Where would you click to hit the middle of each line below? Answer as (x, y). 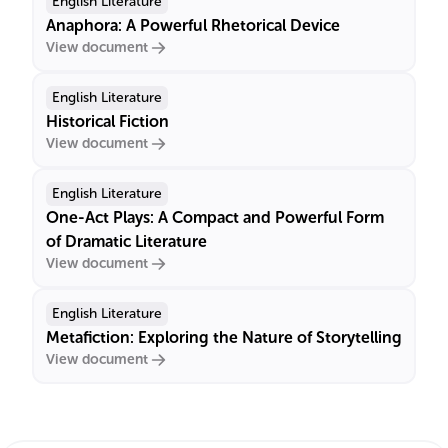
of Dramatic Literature (126, 241)
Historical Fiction (107, 121)
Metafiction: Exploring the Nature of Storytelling (224, 337)
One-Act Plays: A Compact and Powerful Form (215, 217)
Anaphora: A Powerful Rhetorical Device (193, 25)
